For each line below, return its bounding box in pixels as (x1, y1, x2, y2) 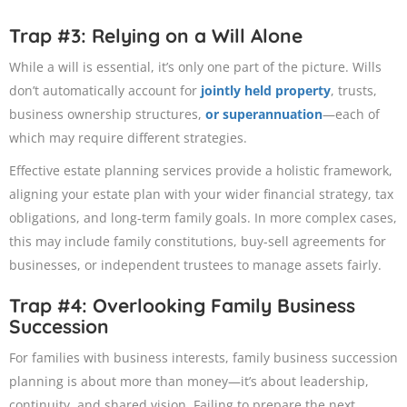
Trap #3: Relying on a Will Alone (9, 24, 303, 48)
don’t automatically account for (9, 82, 201, 100)
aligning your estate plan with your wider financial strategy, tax (9, 185, 393, 203)
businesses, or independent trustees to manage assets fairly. (9, 256, 382, 274)
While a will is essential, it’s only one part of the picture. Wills (9, 58, 382, 76)
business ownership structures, (9, 105, 205, 124)
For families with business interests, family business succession (9, 349, 398, 367)
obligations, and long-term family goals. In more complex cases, (9, 209, 397, 227)
